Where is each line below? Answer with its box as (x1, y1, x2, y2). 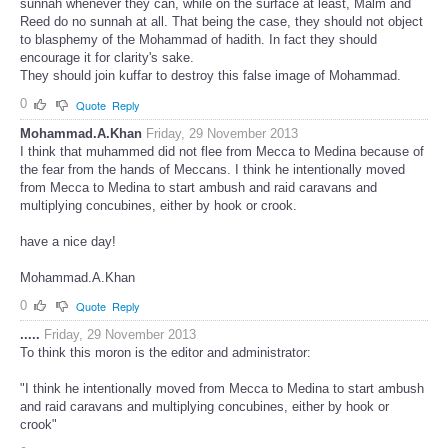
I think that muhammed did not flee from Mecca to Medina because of (20, 143, 424, 159)
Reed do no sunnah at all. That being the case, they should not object (20, 13, 423, 29)
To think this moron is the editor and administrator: (20, 345, 311, 361)
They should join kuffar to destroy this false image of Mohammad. (20, 67, 401, 83)
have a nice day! (20, 233, 116, 249)
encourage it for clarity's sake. (20, 49, 194, 65)
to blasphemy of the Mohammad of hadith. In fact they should (20, 31, 377, 47)
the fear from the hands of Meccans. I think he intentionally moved (20, 161, 405, 177)
